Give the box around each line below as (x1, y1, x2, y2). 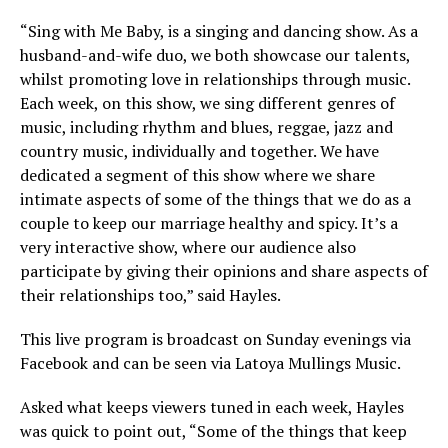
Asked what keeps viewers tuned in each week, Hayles (20, 395, 404, 418)
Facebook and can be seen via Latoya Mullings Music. (20, 351, 401, 374)
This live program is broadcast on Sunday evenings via (20, 327, 411, 350)
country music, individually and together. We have (20, 139, 379, 162)
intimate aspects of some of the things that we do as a (20, 187, 411, 210)
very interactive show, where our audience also (20, 235, 356, 258)
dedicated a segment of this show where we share (20, 163, 375, 186)
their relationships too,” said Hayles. (20, 283, 281, 306)
